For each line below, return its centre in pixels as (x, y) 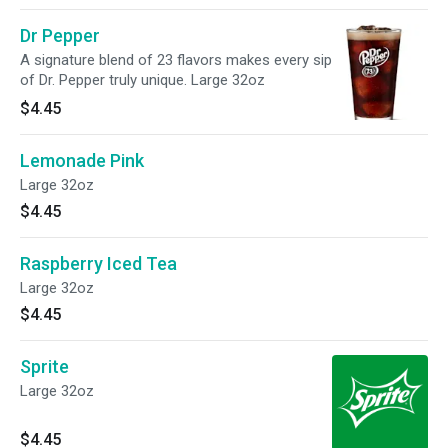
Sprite (44, 366)
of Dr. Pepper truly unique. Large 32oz (142, 80)
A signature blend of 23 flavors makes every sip (176, 60)
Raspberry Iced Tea (98, 263)
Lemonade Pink (82, 160)
